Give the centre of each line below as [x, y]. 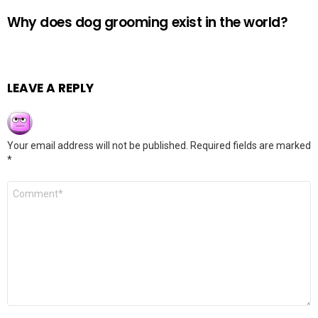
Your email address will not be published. [98, 146]
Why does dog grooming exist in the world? [148, 22]
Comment [33, 186]
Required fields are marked [251, 146]
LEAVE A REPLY [50, 88]
